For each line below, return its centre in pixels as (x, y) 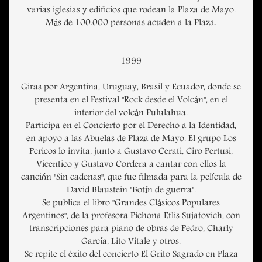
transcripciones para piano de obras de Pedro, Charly (131, 230)
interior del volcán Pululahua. (131, 114)
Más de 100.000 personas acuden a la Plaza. (131, 24)
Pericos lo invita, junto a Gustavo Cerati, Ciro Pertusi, (131, 152)
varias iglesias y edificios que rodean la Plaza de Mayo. (131, 11)
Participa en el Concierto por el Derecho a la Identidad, (131, 127)
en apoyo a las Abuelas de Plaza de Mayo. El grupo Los (131, 139)
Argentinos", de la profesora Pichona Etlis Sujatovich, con (131, 217)
